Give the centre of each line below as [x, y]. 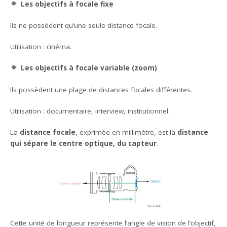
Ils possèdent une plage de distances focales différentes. [101, 89]
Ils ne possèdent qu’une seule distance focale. [84, 25]
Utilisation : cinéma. [41, 47]
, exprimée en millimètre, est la [127, 133]
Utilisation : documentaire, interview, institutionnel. [90, 111]
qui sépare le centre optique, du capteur [84, 144]
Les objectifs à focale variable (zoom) [89, 68]
